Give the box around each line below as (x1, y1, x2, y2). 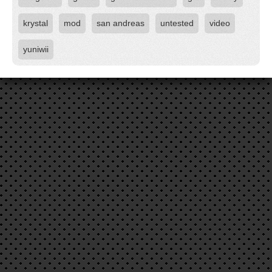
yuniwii (23, 44, 49, 54)
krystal (23, 18, 48, 28)
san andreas (97, 18, 144, 28)
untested (160, 18, 194, 28)
